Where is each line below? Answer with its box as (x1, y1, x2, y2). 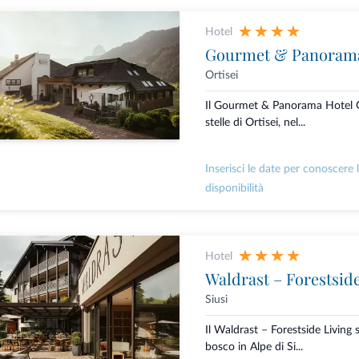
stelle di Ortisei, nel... (204, 117, 305, 129)
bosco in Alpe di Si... (204, 341, 303, 353)
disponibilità (204, 183, 264, 195)
